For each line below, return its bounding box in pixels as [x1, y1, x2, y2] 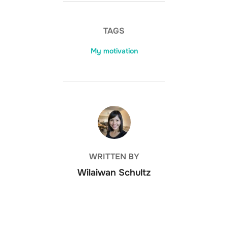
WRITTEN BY [89, 151, 139, 162]
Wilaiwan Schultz [77, 166, 151, 178]
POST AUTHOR [85, 105, 143, 116]
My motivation [90, 46, 138, 55]
